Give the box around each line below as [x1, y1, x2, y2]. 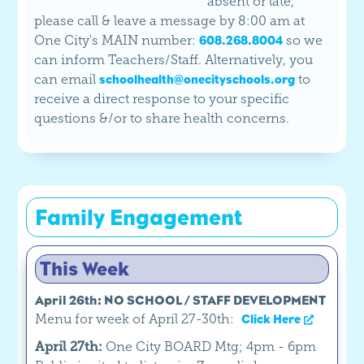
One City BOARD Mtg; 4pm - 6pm [102, 339, 317, 355]
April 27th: [35, 339, 103, 355]
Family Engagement [35, 205, 243, 231]
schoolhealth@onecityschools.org [99, 72, 296, 87]
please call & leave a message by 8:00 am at [34, 13, 305, 29]
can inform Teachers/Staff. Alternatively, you [34, 52, 314, 68]
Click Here [241, 312, 301, 327]
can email [34, 71, 100, 88]
